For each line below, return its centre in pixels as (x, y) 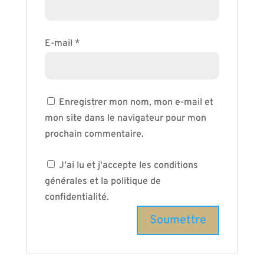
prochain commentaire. (94, 134)
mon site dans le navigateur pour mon (125, 118)
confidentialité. (77, 197)
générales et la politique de (103, 181)
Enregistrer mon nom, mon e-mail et (136, 103)
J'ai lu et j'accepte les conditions (128, 166)
